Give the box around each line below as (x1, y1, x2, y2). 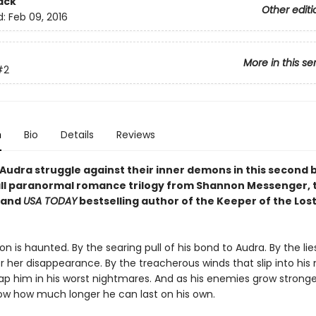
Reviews (116, 128, 155, 142)
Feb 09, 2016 (8, 10, 68, 25)
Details (60, 128, 94, 142)
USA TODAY (23, 194, 77, 208)
